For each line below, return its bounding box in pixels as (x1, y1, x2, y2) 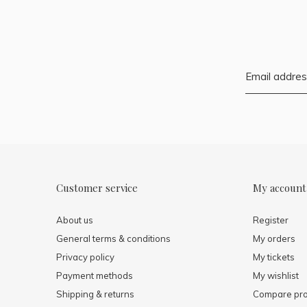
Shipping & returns (56, 288, 134, 300)
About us (56, 214, 93, 226)
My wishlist (253, 270, 299, 282)
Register (253, 214, 288, 226)
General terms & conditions (56, 233, 171, 245)
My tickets (253, 251, 295, 263)
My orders (253, 233, 295, 245)
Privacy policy (56, 251, 114, 263)
